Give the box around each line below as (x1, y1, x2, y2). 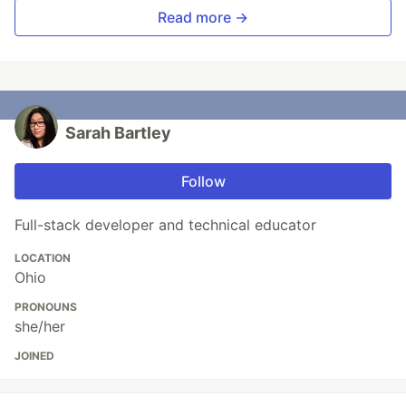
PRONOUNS (14, 300, 77, 314)
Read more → (158, 8, 248, 27)
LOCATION (14, 251, 71, 266)
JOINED (14, 349, 54, 363)
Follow (180, 172, 226, 191)
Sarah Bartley (65, 123, 171, 143)
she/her (14, 317, 65, 336)
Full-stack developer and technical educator (14, 216, 316, 235)
